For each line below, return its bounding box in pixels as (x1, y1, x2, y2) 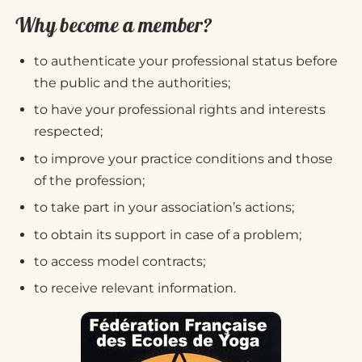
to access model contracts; (34, 253, 205, 269)
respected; (34, 124, 103, 140)
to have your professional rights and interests (34, 102, 326, 118)
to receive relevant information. (34, 280, 236, 297)
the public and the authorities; (34, 75, 230, 90)
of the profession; (34, 172, 145, 188)
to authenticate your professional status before (34, 53, 338, 69)
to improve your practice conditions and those (34, 150, 333, 166)
